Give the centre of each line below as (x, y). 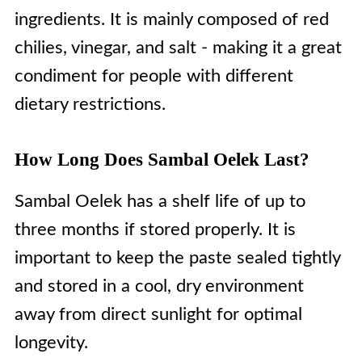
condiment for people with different (154, 76)
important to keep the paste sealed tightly (177, 258)
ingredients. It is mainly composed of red (171, 19)
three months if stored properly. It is (155, 229)
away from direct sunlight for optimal (158, 314)
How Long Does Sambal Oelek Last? (162, 160)
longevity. (51, 343)
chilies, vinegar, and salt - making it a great (178, 48)
